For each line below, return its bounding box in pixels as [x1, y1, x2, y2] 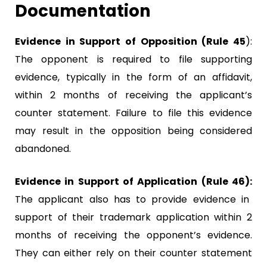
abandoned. [15, 141, 71, 156]
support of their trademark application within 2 [15, 210, 252, 224]
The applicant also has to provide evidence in [15, 192, 249, 206]
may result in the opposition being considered [15, 123, 252, 138]
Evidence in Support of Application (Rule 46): [15, 174, 252, 188]
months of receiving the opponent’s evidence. [15, 228, 252, 242]
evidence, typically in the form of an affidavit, [15, 70, 252, 84]
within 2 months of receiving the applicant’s [15, 88, 252, 102]
